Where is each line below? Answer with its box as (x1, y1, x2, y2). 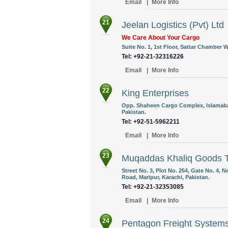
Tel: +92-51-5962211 (122, 118, 180, 125)
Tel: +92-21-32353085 (122, 183, 184, 190)
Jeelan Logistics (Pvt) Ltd (122, 20, 224, 30)
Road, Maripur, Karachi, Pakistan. (122, 174, 210, 180)
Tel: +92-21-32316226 (122, 53, 184, 60)
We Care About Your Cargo (122, 34, 199, 41)
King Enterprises (122, 88, 189, 98)
